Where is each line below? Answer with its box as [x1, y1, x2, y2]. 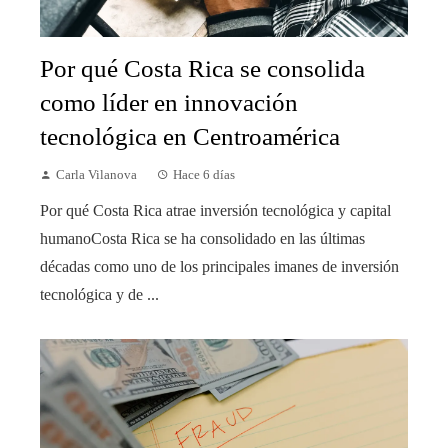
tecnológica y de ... [40, 286, 159, 304]
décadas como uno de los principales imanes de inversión [40, 258, 399, 276]
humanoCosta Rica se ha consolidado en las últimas [40, 230, 365, 248]
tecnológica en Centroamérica [40, 123, 340, 151]
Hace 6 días [173, 168, 235, 183]
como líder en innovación [40, 89, 298, 117]
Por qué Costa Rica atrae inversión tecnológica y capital [40, 202, 391, 220]
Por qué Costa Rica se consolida [40, 55, 365, 83]
